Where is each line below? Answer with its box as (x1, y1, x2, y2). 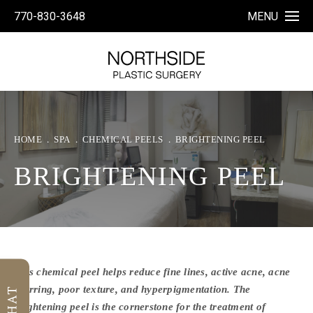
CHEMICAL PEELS (82, 134, 163, 145)
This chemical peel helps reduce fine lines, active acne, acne (14, 266, 291, 277)
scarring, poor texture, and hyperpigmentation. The (14, 284, 251, 295)
